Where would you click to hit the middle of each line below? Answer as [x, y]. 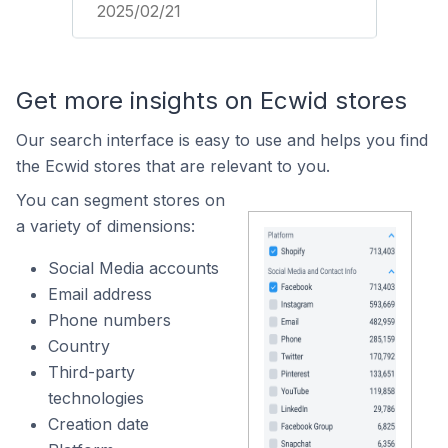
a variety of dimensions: [105, 226]
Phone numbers [109, 320]
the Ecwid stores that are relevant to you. [173, 166]
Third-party [91, 372]
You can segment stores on [120, 200]
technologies [96, 398]
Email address [100, 294]
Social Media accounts [133, 268]
